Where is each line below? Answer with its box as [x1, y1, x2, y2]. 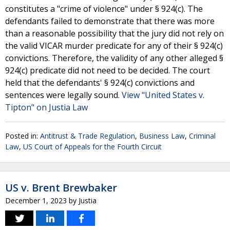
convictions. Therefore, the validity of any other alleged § [5, 52, 223, 64]
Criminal [189, 131, 216, 141]
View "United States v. [122, 89, 204, 101]
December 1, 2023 [5, 196, 67, 205]
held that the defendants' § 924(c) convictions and [5, 77, 195, 88]
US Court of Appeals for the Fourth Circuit [23, 142, 162, 151]
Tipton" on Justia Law [5, 102, 88, 113]
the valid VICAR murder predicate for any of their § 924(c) [5, 40, 223, 51]
